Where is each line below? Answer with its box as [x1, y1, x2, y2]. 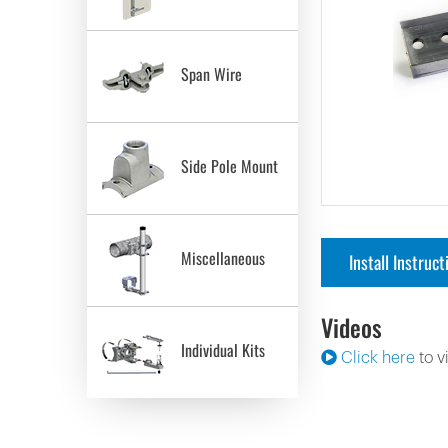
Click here [337, 349, 415, 366]
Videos [321, 308, 382, 345]
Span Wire [173, 62, 242, 87]
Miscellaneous [173, 246, 265, 271]
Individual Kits [173, 338, 265, 363]
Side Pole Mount [173, 154, 278, 179]
